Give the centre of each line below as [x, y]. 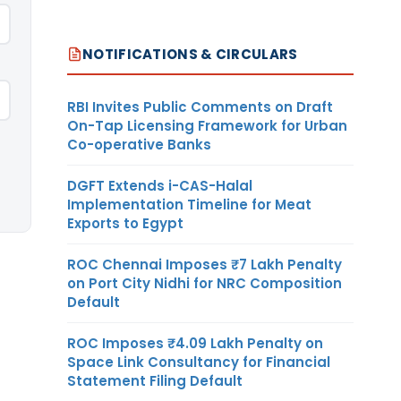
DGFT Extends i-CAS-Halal [160, 185]
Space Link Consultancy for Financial [199, 362]
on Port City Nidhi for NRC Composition [205, 283]
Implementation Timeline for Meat [189, 204]
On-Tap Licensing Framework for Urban [207, 125]
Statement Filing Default [155, 380]
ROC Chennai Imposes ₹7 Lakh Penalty [205, 264]
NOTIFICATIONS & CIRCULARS [190, 54]
